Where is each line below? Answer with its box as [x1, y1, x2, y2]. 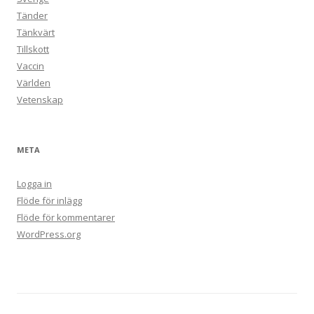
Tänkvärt [17, 26, 55, 39]
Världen [17, 76, 50, 90]
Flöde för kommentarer [17, 211, 115, 224]
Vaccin [17, 60, 44, 73]
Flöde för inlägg [17, 194, 82, 207]
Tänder [17, 9, 48, 22]
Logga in [17, 177, 52, 191]
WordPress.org [17, 228, 81, 241]
